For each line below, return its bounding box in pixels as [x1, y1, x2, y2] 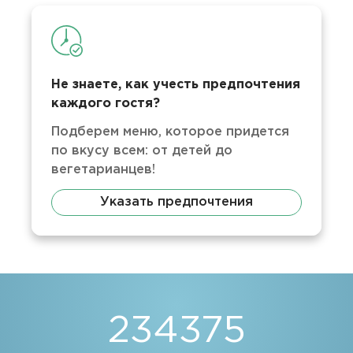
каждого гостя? [51, 98, 161, 110]
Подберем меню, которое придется [51, 126, 290, 138]
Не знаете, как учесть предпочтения [51, 79, 301, 91]
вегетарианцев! [51, 164, 156, 176]
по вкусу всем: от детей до [51, 145, 233, 157]
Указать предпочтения [100, 196, 253, 208]
